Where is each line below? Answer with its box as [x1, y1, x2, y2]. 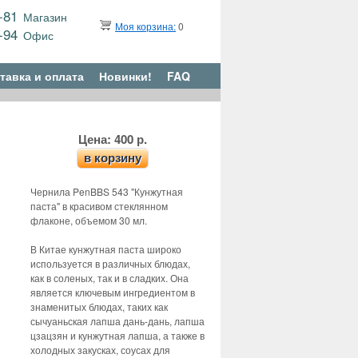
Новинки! [99, 68, 152, 84]
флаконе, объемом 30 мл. [30, 213, 147, 227]
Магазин [23, 9, 68, 25]
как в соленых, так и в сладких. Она [30, 271, 189, 284]
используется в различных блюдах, [30, 257, 190, 270]
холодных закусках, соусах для [30, 343, 170, 356]
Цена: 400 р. [78, 130, 147, 148]
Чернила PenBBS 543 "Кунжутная [30, 185, 183, 198]
